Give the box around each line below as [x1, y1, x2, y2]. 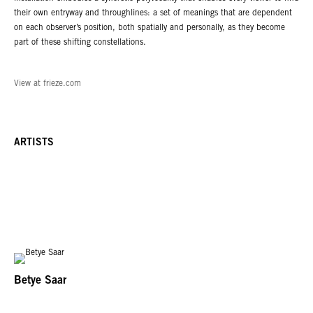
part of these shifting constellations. [14, 38, 146, 48]
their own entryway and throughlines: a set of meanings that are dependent [14, 9, 292, 18]
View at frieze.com [14, 79, 81, 88]
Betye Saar [14, 275, 66, 286]
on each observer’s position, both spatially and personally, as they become [14, 24, 285, 33]
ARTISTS [14, 138, 54, 148]
